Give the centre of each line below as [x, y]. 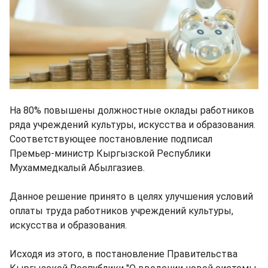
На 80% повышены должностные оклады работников [132, 110]
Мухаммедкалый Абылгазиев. [77, 167]
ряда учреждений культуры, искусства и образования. [133, 124]
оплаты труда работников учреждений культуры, [121, 211]
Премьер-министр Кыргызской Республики [110, 153]
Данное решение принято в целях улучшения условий [131, 196]
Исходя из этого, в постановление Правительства [124, 254]
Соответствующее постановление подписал [111, 139]
